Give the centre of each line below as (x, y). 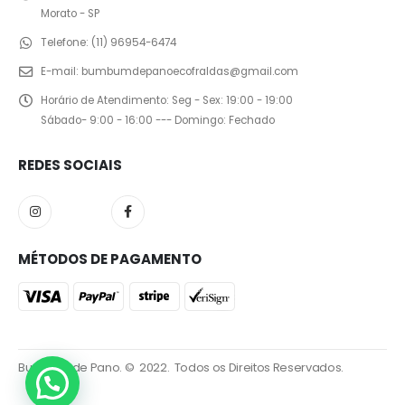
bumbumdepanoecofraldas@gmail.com (190, 71)
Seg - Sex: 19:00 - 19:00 (232, 100)
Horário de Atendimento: (105, 100)
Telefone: (65, 42)
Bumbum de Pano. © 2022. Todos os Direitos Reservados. (181, 368)
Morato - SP (70, 13)
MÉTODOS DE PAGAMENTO (110, 259)
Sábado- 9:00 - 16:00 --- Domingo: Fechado (158, 120)
